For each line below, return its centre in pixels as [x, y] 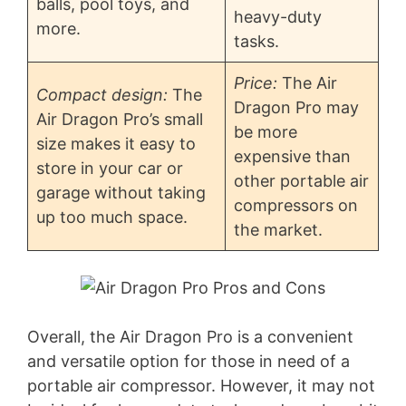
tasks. [256, 42]
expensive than [292, 157]
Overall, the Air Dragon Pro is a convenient [190, 337]
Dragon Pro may [296, 108]
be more [266, 132]
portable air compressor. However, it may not [201, 386]
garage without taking [121, 193]
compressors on [296, 206]
